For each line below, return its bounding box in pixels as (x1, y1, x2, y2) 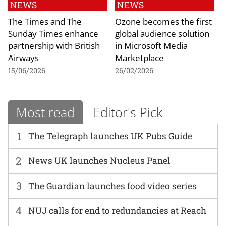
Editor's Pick (93, 103, 162, 121)
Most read (16, 103, 75, 121)
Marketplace (115, 51, 164, 64)
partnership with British (8, 39, 100, 51)
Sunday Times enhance (8, 27, 98, 39)
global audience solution (115, 27, 209, 39)
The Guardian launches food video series (28, 180, 197, 192)
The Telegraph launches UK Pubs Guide (28, 130, 193, 142)
